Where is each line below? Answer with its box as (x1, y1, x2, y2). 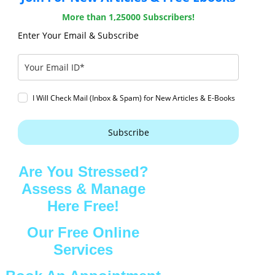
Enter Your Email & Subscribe (18, 29, 139, 41)
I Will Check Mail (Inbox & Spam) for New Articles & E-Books (33, 92, 236, 103)
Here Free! (47, 197, 120, 214)
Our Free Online (27, 223, 140, 241)
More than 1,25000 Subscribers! (62, 10, 195, 23)
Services (53, 241, 114, 258)
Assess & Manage (21, 180, 145, 197)
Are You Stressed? (18, 163, 149, 180)
